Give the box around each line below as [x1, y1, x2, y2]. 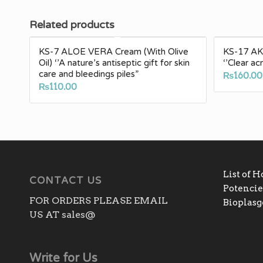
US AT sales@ [29, 209, 96, 221]
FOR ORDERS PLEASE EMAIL [29, 195, 168, 207]
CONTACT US [29, 174, 102, 187]
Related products [29, 18, 114, 32]
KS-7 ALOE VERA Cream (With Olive [39, 46, 188, 58]
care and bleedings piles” [39, 69, 139, 80]
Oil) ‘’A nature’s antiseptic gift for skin [39, 58, 190, 69]
